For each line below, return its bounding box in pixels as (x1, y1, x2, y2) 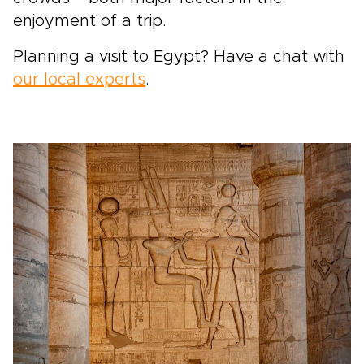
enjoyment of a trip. (13, 13, 167, 29)
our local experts (13, 71, 145, 88)
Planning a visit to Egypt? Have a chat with (13, 49, 344, 65)
